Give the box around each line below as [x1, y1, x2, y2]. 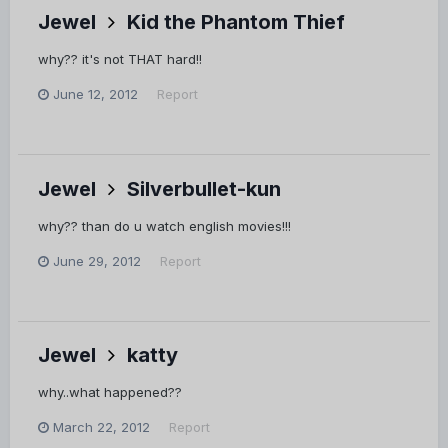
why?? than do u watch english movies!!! [38, 217, 291, 234]
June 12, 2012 [53, 86, 138, 103]
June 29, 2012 [53, 252, 141, 269]
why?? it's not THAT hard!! [38, 51, 202, 68]
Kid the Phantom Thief [127, 10, 345, 35]
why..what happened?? [38, 384, 182, 401]
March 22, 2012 [53, 419, 150, 436]
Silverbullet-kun [127, 176, 281, 201]
